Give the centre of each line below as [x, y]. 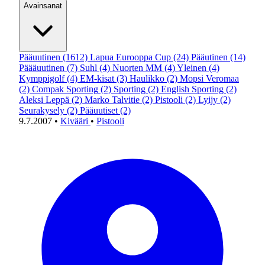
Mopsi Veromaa [209, 78]
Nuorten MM [137, 68]
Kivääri [75, 121]
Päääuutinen [42, 68]
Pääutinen [209, 57]
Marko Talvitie [112, 100]
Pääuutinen [40, 57]
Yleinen [192, 68]
